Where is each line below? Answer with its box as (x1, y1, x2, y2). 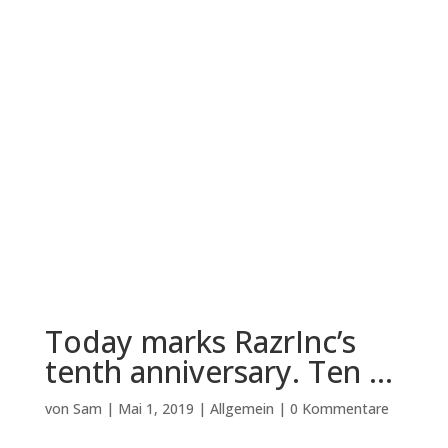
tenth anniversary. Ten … (44, 351, 393, 392)
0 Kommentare (289, 399, 389, 418)
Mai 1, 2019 (117, 399, 194, 418)
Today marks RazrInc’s (44, 321, 356, 362)
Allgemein (209, 399, 274, 418)
